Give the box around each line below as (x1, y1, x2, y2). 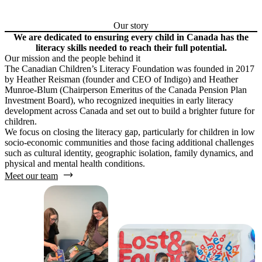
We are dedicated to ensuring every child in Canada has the (13, 32, 249, 43)
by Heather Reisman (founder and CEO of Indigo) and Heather (5, 74, 238, 85)
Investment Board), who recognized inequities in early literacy (5, 95, 233, 106)
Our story (113, 20, 149, 31)
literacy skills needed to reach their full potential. (35, 43, 227, 53)
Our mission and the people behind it (5, 53, 140, 64)
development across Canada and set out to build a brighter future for (5, 106, 254, 116)
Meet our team (5, 171, 58, 181)
